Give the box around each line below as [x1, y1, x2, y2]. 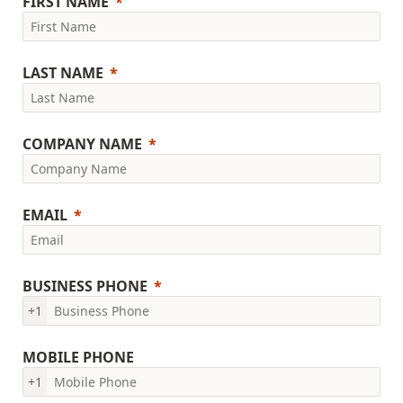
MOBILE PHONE [22, 347, 134, 368]
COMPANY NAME [22, 134, 142, 155]
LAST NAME [22, 63, 103, 84]
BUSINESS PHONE [22, 276, 148, 297]
